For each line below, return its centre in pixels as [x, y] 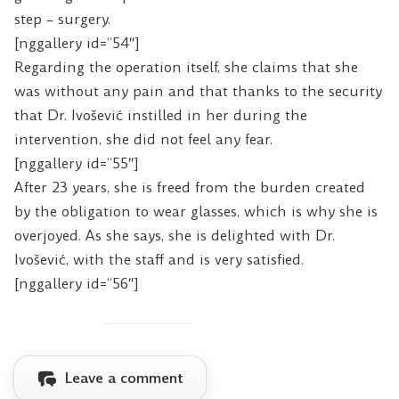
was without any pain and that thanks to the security [198, 91]
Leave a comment [124, 379]
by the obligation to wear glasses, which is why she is [196, 211]
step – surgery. [62, 19]
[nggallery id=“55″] [77, 163]
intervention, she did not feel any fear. [143, 139]
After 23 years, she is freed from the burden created [190, 187]
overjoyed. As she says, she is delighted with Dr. [175, 235]
